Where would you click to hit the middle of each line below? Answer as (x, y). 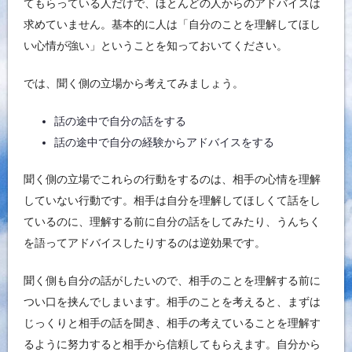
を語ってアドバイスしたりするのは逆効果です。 (145, 242)
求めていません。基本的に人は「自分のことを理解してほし (172, 25)
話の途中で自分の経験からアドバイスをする (164, 143)
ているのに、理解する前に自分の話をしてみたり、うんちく (172, 221)
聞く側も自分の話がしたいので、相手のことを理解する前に (172, 280)
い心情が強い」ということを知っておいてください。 (156, 46)
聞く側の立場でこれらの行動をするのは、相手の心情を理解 (172, 179)
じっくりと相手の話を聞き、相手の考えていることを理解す (172, 323)
